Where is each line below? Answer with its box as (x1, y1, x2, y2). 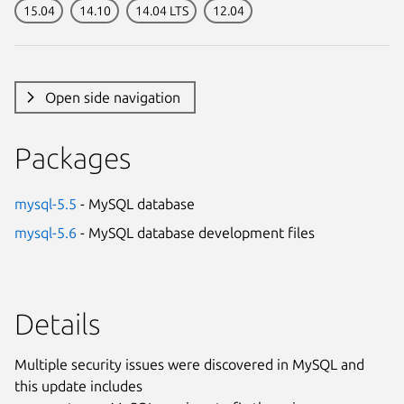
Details (14, 307, 100, 340)
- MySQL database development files (77, 224, 315, 241)
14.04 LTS (134, 3, 188, 18)
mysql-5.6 (14, 224, 77, 241)
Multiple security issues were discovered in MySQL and (14, 355, 364, 372)
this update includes (14, 377, 142, 394)
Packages (14, 141, 131, 174)
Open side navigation (44, 88, 180, 106)
